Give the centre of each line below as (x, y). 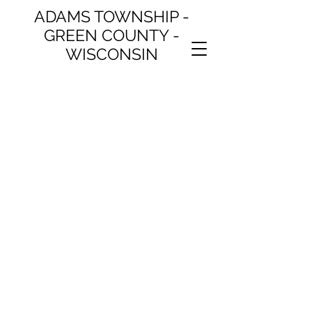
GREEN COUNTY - (111, 35)
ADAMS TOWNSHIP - (111, 16)
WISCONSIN (111, 54)
